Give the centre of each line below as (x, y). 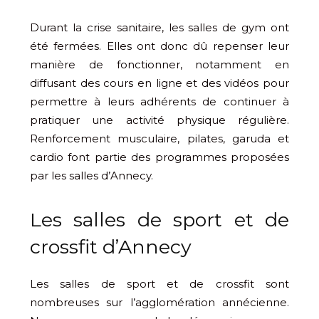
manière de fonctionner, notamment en (159, 64)
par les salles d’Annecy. (91, 175)
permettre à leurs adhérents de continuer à (159, 101)
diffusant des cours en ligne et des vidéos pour (159, 83)
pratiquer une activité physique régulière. (159, 120)
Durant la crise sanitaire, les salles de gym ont (159, 27)
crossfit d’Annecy (111, 246)
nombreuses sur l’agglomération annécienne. (159, 302)
